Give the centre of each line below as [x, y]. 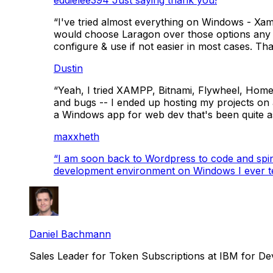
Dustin [68, 68]
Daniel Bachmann [70, 234]
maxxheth [76, 136]
